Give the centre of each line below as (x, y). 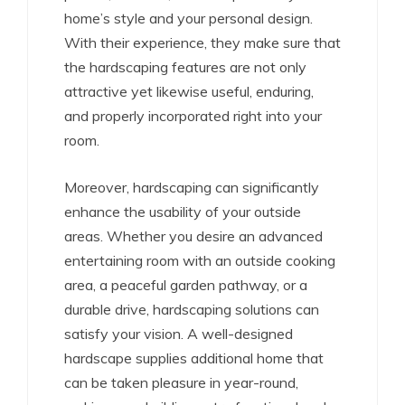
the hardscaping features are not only (185, 67)
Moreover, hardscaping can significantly (192, 187)
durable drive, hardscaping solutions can (192, 309)
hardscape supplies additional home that (194, 358)
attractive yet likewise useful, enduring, (189, 91)
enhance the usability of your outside (183, 212)
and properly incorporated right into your (193, 116)
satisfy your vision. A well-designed (179, 334)
